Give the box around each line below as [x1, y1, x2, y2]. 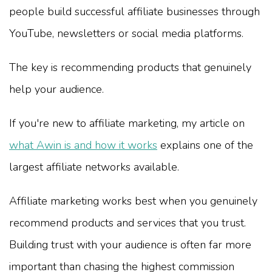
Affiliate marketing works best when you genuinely [9, 194, 257, 209]
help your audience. [9, 82, 104, 97]
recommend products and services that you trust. [9, 216, 246, 231]
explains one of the [157, 138, 253, 153]
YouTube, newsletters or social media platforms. [9, 26, 243, 41]
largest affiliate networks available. [9, 160, 179, 175]
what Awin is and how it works [9, 138, 157, 153]
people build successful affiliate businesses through [9, 4, 260, 19]
